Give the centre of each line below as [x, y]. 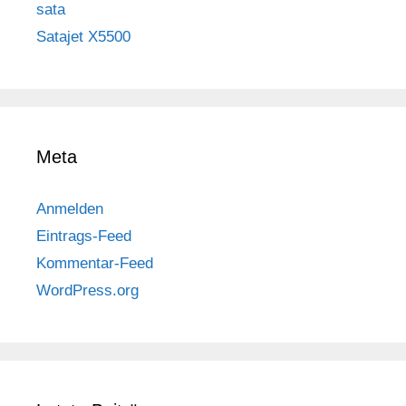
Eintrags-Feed [84, 237]
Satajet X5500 [83, 37]
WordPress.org [87, 291]
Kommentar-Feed [95, 264]
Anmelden [70, 209]
